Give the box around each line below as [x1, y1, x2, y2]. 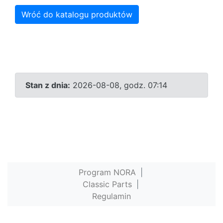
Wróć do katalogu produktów [21, 9, 132, 20]
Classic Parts [82, 179, 132, 190]
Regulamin [92, 191, 131, 202]
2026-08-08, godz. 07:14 [70, 80, 167, 91]
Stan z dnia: [25, 80, 70, 91]
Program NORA [78, 167, 136, 178]
